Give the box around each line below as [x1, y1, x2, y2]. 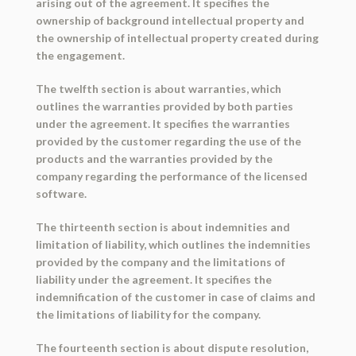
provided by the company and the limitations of [35, 255, 285, 269]
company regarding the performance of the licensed [35, 169, 308, 184]
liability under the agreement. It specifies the [35, 273, 272, 287]
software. [35, 187, 87, 201]
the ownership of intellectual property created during [35, 31, 319, 45]
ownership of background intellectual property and [35, 14, 304, 28]
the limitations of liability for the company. [35, 308, 261, 322]
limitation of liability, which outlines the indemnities [35, 238, 311, 252]
